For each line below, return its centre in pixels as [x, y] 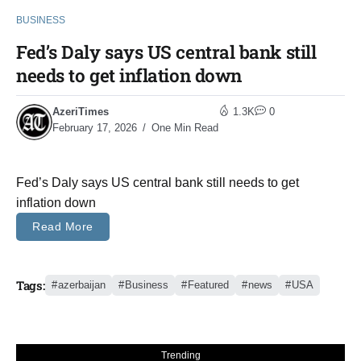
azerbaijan [81, 285]
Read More [63, 226]
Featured [208, 285]
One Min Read [183, 127]
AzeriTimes [81, 111]
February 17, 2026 [95, 127]
